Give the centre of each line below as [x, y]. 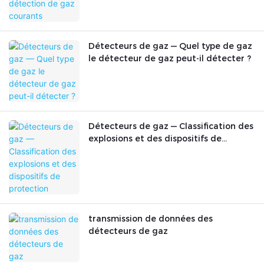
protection [111, 151]
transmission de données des [151, 219]
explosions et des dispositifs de [155, 139]
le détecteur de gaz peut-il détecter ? [170, 59]
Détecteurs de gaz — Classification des [171, 126]
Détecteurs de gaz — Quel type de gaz [170, 46]
